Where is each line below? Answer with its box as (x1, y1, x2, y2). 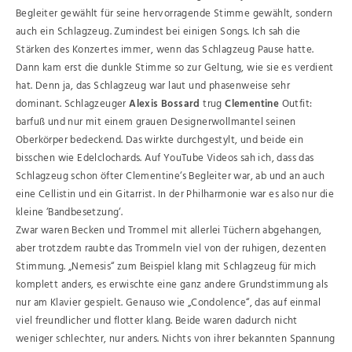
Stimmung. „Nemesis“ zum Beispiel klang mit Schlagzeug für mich (16, 258, 317, 275)
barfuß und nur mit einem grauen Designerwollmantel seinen (16, 113, 296, 130)
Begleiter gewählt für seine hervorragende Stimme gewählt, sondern (16, 5, 332, 22)
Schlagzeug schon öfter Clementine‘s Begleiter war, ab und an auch (16, 167, 324, 185)
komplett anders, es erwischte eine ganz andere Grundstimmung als (16, 276, 328, 293)
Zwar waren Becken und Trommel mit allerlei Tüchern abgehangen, (16, 222, 322, 239)
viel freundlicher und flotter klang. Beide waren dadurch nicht (16, 312, 298, 329)
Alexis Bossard (129, 95, 200, 112)
